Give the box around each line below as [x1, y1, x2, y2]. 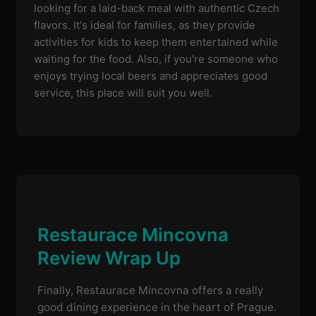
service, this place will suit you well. [34, 85, 213, 99]
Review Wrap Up [37, 246, 181, 269]
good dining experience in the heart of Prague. [37, 300, 277, 314]
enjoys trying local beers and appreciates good [34, 68, 268, 83]
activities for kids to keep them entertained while [34, 35, 279, 49]
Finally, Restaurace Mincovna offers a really [37, 283, 265, 297]
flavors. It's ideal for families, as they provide [34, 18, 256, 32]
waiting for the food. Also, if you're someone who [34, 51, 279, 66]
